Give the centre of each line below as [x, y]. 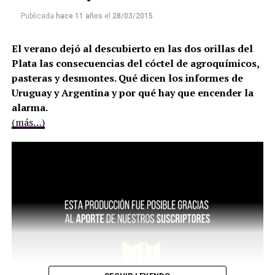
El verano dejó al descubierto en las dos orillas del [132, 49]
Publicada [37, 16]
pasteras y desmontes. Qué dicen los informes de [127, 78]
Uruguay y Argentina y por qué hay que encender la [132, 93]
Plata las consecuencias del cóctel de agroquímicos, [135, 64]
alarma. [29, 108]
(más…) [28, 122]
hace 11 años [79, 16]
